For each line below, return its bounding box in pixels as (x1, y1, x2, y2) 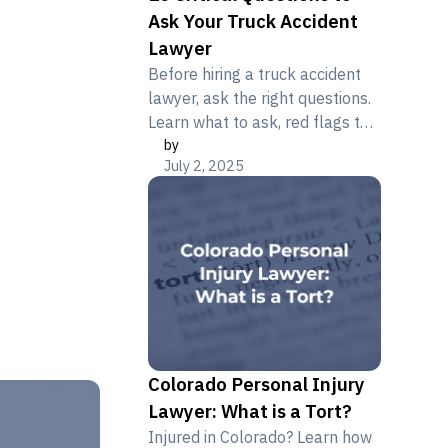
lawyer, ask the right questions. (148, 88, 372, 109)
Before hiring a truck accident (148, 64, 362, 85)
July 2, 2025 (164, 156, 245, 176)
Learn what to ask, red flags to (148, 112, 370, 133)
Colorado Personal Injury (148, 372, 366, 397)
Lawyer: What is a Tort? (148, 399, 353, 424)
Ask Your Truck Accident (148, 9, 359, 34)
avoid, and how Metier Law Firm (148, 136, 375, 157)
